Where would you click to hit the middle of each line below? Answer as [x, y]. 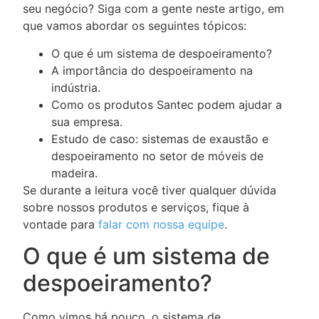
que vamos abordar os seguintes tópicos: [135, 26]
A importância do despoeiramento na [152, 70]
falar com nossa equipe [161, 224]
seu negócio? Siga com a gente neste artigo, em [153, 9]
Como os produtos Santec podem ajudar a [167, 104]
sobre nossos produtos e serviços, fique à [136, 207]
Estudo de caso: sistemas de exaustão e [160, 138]
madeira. [74, 173]
